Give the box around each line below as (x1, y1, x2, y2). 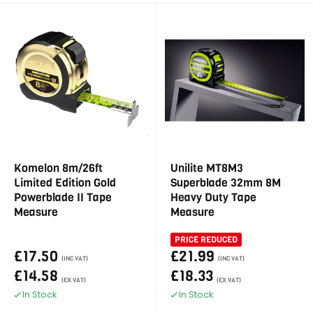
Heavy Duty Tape (170, 190, 256, 205)
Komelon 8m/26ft (14, 161, 103, 175)
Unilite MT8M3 (170, 161, 243, 175)
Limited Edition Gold (14, 175, 116, 190)
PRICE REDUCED (175, 234, 238, 245)
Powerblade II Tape (14, 190, 112, 205)
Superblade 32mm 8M (170, 175, 281, 190)
